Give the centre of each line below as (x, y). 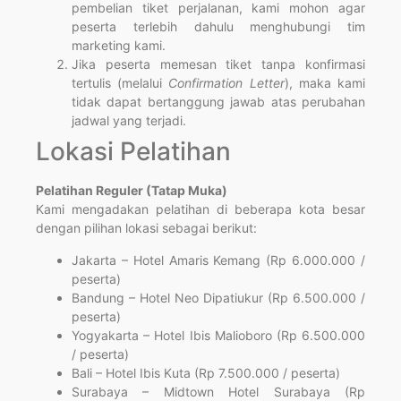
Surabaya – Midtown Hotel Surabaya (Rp (218, 391)
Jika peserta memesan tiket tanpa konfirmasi (218, 64)
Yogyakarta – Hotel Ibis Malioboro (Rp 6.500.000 (218, 335)
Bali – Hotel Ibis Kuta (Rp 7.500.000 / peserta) (206, 372)
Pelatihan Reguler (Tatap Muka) (132, 191)
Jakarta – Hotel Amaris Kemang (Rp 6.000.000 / (218, 260)
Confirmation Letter (226, 83)
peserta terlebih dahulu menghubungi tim (218, 27)
